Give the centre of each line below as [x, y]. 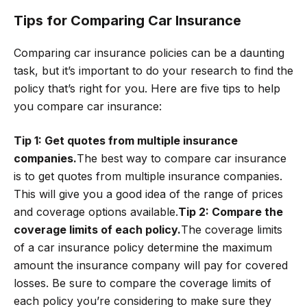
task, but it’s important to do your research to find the [153, 70]
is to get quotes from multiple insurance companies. [148, 176]
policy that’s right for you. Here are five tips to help [147, 88]
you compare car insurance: [88, 106]
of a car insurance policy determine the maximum [143, 247]
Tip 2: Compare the [231, 211]
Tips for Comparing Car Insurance [127, 20]
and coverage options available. [96, 211]
